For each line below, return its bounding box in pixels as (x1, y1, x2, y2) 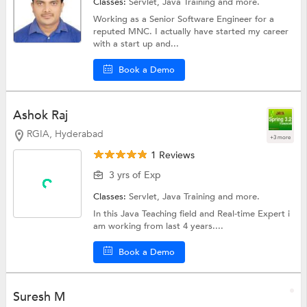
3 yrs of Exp (109, 168, 162, 182)
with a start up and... (93, 37, 180, 50)
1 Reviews (148, 148, 195, 162)
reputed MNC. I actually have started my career (93, 25, 289, 38)
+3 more (270, 133, 291, 141)
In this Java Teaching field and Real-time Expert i (93, 207, 291, 220)
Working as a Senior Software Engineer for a (93, 12, 275, 25)
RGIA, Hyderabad (26, 127, 103, 140)
